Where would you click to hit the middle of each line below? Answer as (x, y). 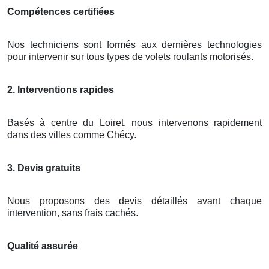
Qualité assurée (43, 246)
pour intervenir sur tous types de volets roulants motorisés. (130, 57)
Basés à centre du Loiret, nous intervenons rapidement (134, 123)
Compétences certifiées (61, 12)
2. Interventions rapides (61, 90)
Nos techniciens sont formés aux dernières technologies (134, 45)
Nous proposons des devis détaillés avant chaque (134, 201)
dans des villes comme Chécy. (72, 135)
